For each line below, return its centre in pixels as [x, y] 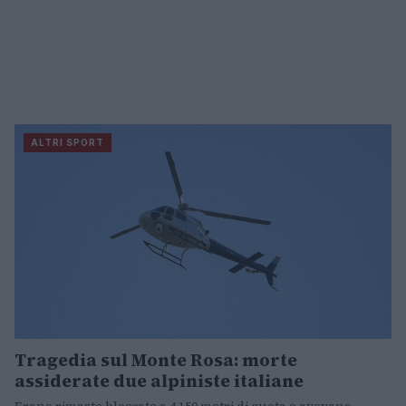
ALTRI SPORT [68, 143]
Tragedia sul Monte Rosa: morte [156, 360]
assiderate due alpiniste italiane [159, 381]
